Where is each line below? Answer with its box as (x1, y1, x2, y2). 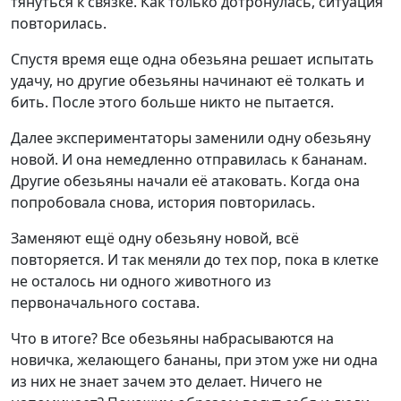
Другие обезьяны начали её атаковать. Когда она (11, 170, 360, 191)
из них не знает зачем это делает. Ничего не (11, 371, 322, 391)
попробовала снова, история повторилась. (11, 192, 315, 212)
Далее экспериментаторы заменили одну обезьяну (11, 127, 371, 148)
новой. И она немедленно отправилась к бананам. (11, 149, 367, 169)
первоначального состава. (11, 292, 200, 312)
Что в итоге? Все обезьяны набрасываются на (11, 328, 334, 348)
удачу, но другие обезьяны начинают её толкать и (11, 70, 364, 90)
